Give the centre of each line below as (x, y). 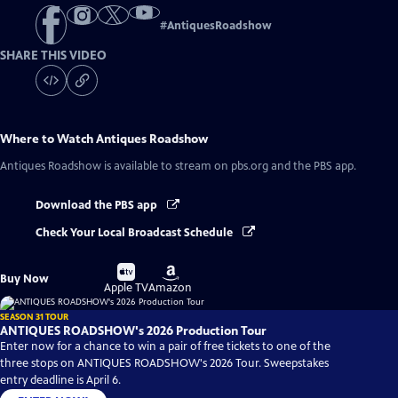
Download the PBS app (98, 206)
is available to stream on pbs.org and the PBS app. (229, 167)
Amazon (171, 287)
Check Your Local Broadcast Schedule (135, 232)
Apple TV (127, 287)
